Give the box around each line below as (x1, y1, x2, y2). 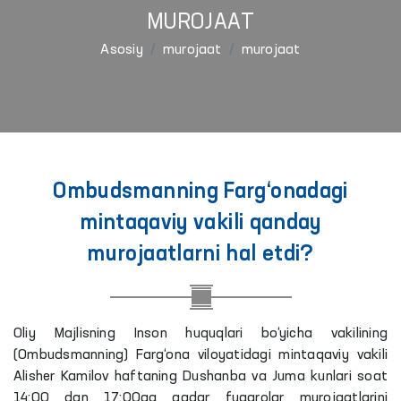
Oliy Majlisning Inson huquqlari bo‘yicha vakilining (13, 327, 388, 341)
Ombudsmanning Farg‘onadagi (53, 182, 348, 203)
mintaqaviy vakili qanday (80, 213, 321, 235)
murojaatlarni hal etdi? (87, 244, 314, 266)
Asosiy (100, 43, 143, 57)
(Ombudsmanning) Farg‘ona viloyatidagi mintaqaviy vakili (13, 348, 388, 363)
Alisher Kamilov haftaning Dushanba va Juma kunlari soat (13, 370, 388, 384)
